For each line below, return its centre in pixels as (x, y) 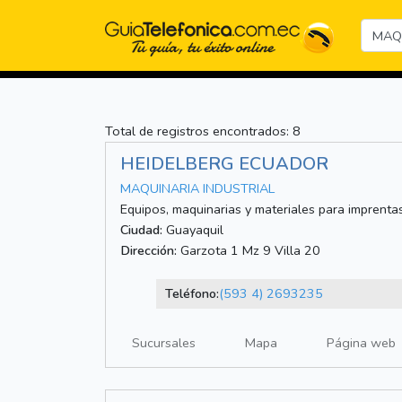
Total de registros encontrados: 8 (203, 131)
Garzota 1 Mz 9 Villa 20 (249, 251)
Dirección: (149, 251)
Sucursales (164, 343)
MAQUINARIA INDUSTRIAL (197, 189)
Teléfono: (192, 294)
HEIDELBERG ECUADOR (224, 164)
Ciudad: (141, 230)
